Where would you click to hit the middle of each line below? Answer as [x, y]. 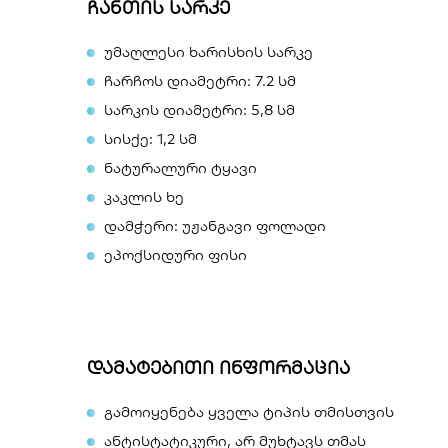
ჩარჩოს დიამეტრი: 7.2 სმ [202, 80]
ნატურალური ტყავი [180, 167]
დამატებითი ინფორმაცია [218, 367]
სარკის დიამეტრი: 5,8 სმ [199, 109]
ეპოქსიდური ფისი [175, 254]
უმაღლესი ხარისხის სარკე [208, 51]
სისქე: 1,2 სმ [150, 138]
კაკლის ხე [144, 196]
